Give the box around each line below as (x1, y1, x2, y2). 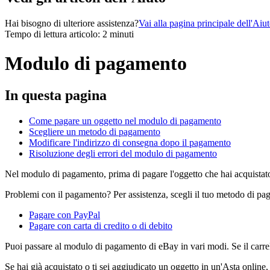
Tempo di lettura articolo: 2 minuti (5, 28, 134, 39)
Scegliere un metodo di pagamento (29, 127, 160, 137)
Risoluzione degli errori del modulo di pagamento (29, 148, 217, 159)
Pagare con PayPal (29, 210, 100, 221)
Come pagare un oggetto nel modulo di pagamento (29, 116, 221, 127)
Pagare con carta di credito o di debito (29, 221, 172, 231)
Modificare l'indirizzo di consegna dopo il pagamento (29, 137, 231, 148)
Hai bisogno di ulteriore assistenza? (5, 17, 139, 28)
